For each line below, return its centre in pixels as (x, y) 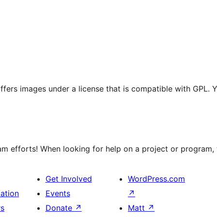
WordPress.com (156, 178)
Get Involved (69, 178)
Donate (60, 208)
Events (58, 193)
